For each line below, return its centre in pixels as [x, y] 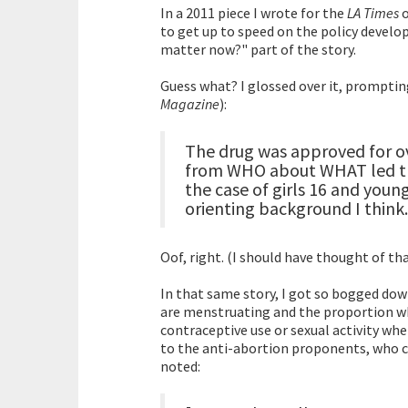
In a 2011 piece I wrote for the [254, 13]
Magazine [190, 104]
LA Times [373, 13]
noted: [180, 367]
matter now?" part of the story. [258, 50]
